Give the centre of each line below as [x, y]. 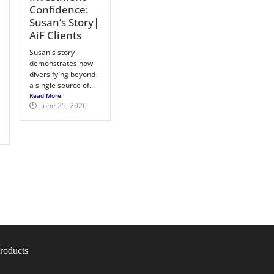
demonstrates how [61, 63]
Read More [45, 95]
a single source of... [62, 85]
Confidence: [59, 9]
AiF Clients [55, 35]
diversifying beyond [62, 74]
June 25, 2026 [64, 105]
